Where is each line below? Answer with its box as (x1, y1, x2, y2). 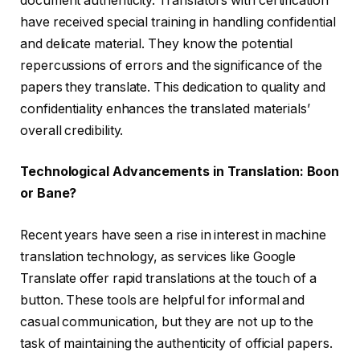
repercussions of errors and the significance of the (20, 57, 322, 73)
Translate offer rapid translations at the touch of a (20, 270, 317, 286)
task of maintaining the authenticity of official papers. (20, 335, 333, 351)
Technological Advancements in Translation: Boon (20, 164, 340, 180)
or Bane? (20, 186, 77, 202)
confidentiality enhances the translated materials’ (20, 100, 311, 117)
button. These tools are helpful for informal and (20, 292, 305, 308)
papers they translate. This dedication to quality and (20, 79, 325, 95)
